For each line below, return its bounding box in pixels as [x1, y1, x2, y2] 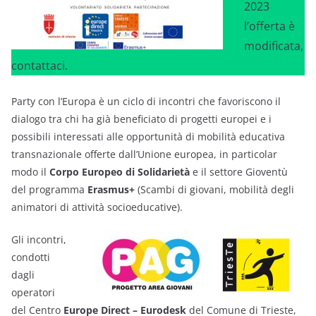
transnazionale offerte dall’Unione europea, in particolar [11, 147, 277, 161]
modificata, [244, 37, 303, 54]
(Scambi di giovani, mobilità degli [135, 182, 294, 196]
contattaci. [11, 57, 68, 73]
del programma [11, 182, 87, 196]
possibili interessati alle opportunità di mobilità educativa [11, 129, 285, 143]
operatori [11, 285, 55, 299]
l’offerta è [244, 18, 295, 34]
